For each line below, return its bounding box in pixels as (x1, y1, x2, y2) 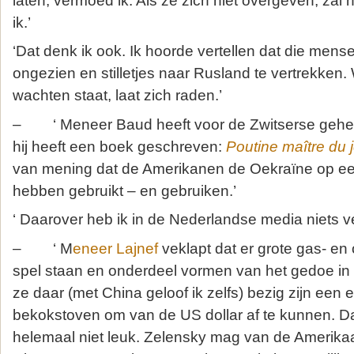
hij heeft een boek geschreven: (13, 137, 226, 155)
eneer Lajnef (73, 239, 158, 257)
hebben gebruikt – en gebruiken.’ (13, 182, 236, 199)
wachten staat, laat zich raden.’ (13, 87, 222, 104)
